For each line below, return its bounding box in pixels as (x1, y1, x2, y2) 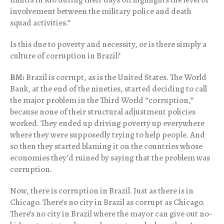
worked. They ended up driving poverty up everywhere (10, 117, 204, 129)
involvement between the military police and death (10, 5, 191, 17)
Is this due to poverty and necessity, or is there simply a (10, 38, 206, 50)
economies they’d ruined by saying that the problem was (10, 152, 210, 164)
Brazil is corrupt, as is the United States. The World (24, 71, 206, 83)
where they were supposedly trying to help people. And (10, 129, 205, 141)
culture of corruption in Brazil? (10, 50, 120, 62)
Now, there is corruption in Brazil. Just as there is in (10, 185, 193, 197)
